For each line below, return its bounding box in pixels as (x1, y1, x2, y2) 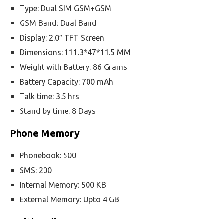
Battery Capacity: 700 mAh (20, 77, 113, 86)
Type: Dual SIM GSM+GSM (20, 4, 111, 13)
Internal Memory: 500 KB (20, 180, 106, 189)
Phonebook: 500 (20, 151, 76, 160)
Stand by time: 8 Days (20, 107, 96, 115)
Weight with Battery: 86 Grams (20, 63, 127, 71)
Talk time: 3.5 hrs (20, 92, 79, 101)
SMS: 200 (20, 166, 52, 175)
